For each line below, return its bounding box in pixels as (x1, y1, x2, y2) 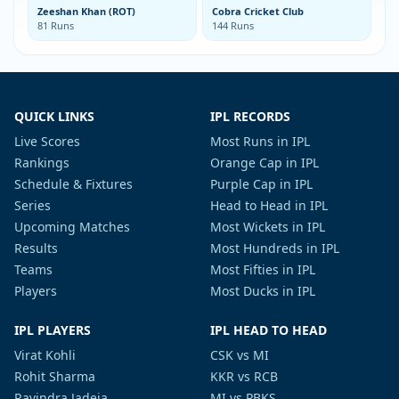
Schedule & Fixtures (14, 175, 133, 192)
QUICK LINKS (14, 108, 94, 125)
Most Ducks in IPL (210, 282, 315, 299)
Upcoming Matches (14, 218, 130, 235)
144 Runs (212, 19, 254, 32)
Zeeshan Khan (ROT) (37, 4, 135, 18)
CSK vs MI (210, 346, 269, 363)
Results (14, 240, 58, 256)
